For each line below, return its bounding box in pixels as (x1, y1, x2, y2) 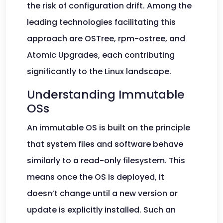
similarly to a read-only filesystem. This (27, 155, 185, 166)
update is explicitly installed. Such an (27, 204, 176, 216)
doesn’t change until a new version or (27, 188, 178, 199)
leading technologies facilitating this (27, 16, 176, 28)
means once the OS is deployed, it (27, 171, 164, 183)
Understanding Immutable (27, 86, 185, 103)
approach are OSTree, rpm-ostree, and (27, 33, 185, 44)
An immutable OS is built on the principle (27, 122, 190, 133)
